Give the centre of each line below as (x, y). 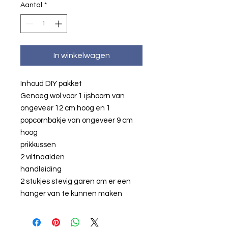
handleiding (41, 169)
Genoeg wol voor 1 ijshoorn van (73, 96)
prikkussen (38, 145)
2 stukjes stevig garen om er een (76, 182)
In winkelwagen (81, 56)
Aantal (31, 5)
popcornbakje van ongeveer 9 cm (77, 121)
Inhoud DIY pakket (51, 84)
